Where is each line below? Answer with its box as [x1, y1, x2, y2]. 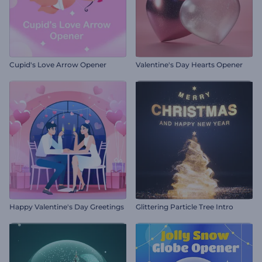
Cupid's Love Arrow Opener [9, 60, 106, 69]
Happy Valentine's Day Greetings [9, 202, 124, 211]
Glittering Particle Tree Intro [136, 202, 233, 211]
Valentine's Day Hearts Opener [136, 60, 243, 69]
